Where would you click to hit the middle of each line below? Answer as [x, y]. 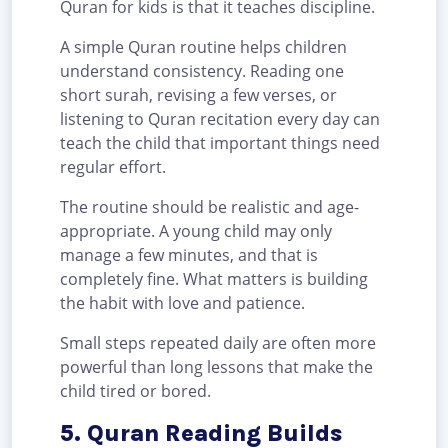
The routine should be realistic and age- [209, 207]
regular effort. [113, 167]
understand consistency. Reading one [202, 71]
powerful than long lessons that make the [216, 367]
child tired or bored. [135, 391]
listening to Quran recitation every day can [220, 119]
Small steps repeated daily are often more [218, 343]
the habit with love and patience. [182, 303]
